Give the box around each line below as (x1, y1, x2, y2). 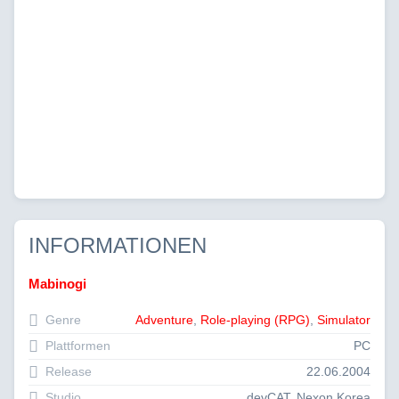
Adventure (135, 313, 193, 327)
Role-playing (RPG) (200, 313, 310, 327)
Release (42, 364, 92, 379)
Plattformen (42, 338, 110, 353)
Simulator (317, 313, 370, 327)
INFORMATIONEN (28, 232, 207, 257)
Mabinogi (28, 275, 86, 291)
